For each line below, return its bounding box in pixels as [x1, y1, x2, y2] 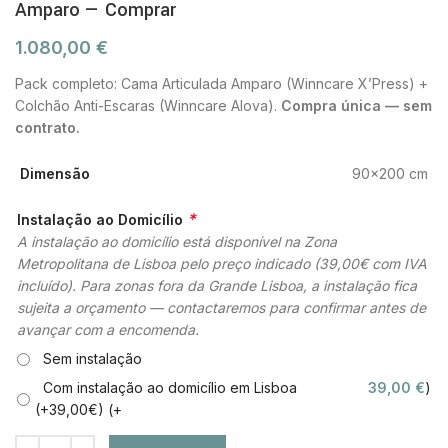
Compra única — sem [281, 96, 432, 114]
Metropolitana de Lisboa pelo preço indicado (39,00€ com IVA [17, 255, 427, 273]
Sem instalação [35, 350, 142, 368]
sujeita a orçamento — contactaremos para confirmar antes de [17, 299, 426, 317]
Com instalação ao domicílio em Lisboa [35, 379, 297, 397]
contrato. [15, 118, 80, 136]
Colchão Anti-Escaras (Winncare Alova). [15, 96, 281, 114]
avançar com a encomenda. [17, 321, 199, 339]
